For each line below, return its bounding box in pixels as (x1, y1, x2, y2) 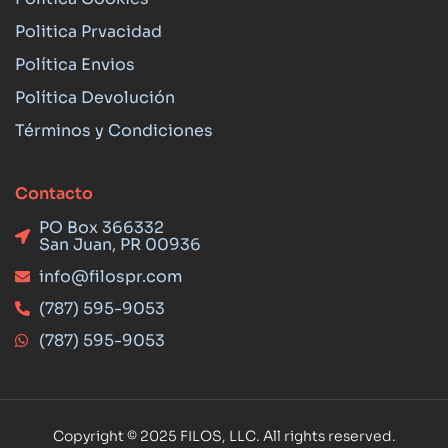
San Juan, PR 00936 (38, 234, 201, 256)
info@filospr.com (38, 266, 182, 288)
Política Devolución (15, 87, 175, 109)
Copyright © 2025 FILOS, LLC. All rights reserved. (52, 427, 396, 446)
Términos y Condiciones (15, 120, 213, 142)
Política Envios (15, 54, 135, 76)
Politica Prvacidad (15, 21, 162, 43)
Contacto (15, 183, 93, 205)
